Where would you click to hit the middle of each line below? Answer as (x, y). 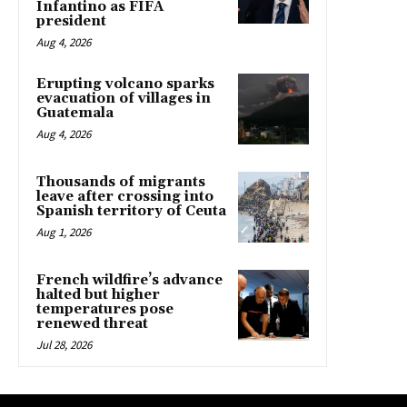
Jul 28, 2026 (64, 344)
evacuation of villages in (124, 98)
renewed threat (92, 323)
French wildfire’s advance (129, 280)
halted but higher (98, 294)
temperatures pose (105, 309)
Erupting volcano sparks (125, 84)
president (71, 21)
